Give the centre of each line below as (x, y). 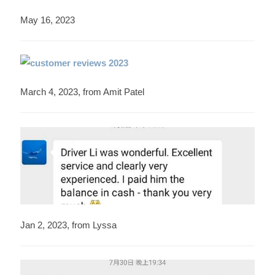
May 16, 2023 (47, 20)
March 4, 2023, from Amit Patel (82, 92)
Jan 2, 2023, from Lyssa (68, 225)
